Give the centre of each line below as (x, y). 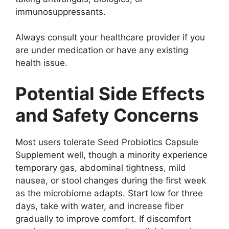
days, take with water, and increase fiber (99, 206)
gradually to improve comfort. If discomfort (103, 219)
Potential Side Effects (110, 93)
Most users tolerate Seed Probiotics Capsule (107, 142)
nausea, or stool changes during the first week (111, 180)
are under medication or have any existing (102, 50)
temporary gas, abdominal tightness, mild (101, 167)
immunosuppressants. (61, 12)
